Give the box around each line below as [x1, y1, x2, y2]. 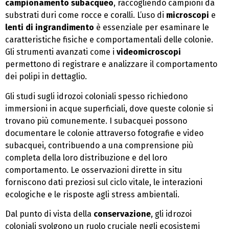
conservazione [94, 209, 151, 219]
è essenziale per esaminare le [94, 22, 209, 33]
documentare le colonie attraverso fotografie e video [5, 128, 203, 138]
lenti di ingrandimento [5, 22, 94, 33]
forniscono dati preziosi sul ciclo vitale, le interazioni [5, 177, 202, 187]
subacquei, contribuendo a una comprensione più [5, 140, 193, 150]
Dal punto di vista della [5, 209, 94, 219]
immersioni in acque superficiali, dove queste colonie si [5, 103, 213, 113]
